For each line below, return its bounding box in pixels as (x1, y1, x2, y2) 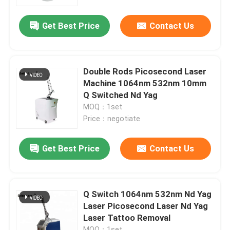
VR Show (18, 24, 53, 35)
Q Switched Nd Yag (83, 90, 158, 101)
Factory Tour (18, 89, 68, 100)
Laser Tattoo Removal (83, 212, 171, 223)
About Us (18, 56, 54, 67)
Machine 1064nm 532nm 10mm (83, 78, 207, 89)
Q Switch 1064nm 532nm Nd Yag (83, 188, 212, 199)
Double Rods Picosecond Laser (83, 66, 207, 77)
